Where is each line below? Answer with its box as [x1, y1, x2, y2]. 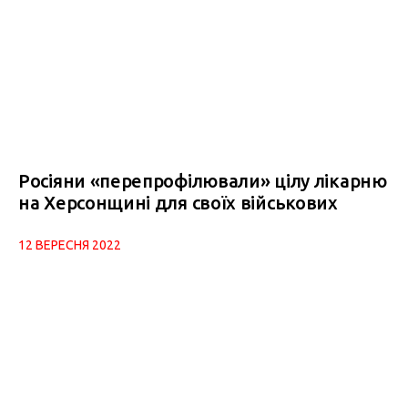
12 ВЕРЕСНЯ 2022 [18, 237, 121, 252]
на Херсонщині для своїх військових [18, 191, 338, 213]
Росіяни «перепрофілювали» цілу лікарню [18, 169, 387, 191]
